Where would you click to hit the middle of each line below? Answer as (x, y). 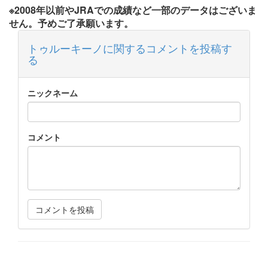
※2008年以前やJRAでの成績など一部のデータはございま (133, 10)
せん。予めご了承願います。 (71, 23)
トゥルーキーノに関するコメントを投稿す (130, 48)
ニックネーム (53, 93)
